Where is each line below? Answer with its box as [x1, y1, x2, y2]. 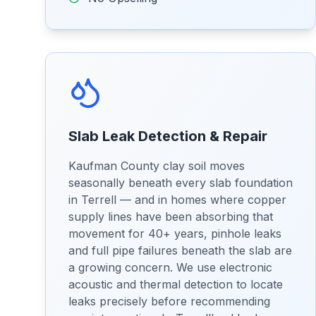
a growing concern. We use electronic [68, 260, 272, 274]
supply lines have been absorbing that [68, 209, 273, 224]
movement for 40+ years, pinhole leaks [68, 226, 281, 241]
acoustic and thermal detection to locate [68, 277, 283, 291]
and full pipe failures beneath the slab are [68, 243, 292, 257]
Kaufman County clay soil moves [68, 159, 245, 173]
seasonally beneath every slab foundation [68, 176, 293, 190]
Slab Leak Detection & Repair [68, 128, 267, 145]
